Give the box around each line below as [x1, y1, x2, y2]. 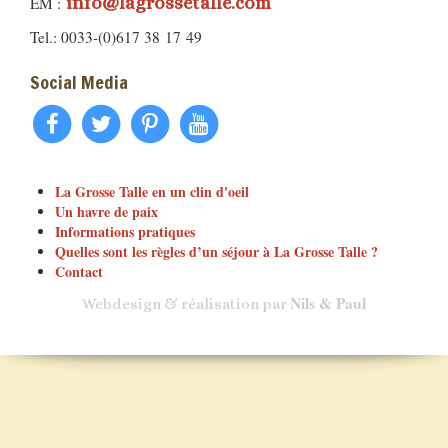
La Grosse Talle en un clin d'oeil [55, 180, 249, 202]
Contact [55, 260, 103, 282]
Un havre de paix [55, 200, 158, 222]
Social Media [30, 69, 128, 95]
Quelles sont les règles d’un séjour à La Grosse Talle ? [55, 240, 378, 262]
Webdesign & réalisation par [82, 294, 290, 313]
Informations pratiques [55, 220, 195, 242]
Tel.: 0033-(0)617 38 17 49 [30, 27, 202, 47]
